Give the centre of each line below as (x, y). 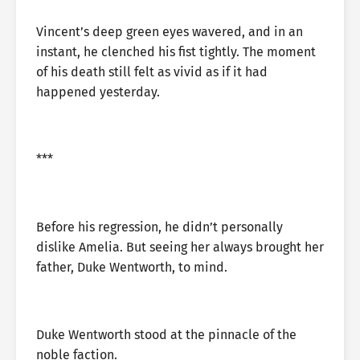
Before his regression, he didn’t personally (160, 227)
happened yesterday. (98, 92)
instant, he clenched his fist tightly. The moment (176, 52)
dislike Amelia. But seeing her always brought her (180, 247)
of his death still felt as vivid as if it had (152, 72)
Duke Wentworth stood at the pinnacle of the (166, 335)
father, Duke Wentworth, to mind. (132, 267)
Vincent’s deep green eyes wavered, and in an (170, 32)
